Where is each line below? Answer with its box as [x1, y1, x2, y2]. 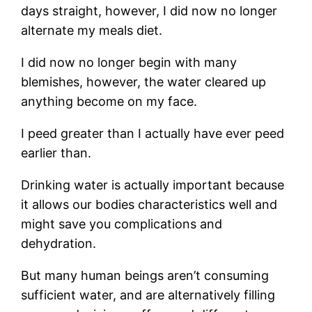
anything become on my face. [21, 93, 198, 109]
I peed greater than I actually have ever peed [21, 125, 285, 141]
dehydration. [21, 235, 97, 251]
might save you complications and [21, 216, 223, 231]
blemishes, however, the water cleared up [21, 74, 267, 89]
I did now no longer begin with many [21, 54, 237, 70]
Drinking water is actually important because [21, 177, 285, 192]
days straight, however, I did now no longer [21, 3, 278, 18]
